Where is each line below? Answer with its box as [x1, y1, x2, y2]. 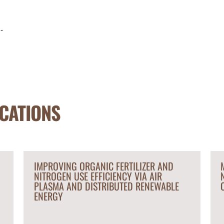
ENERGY [33, 188, 63, 203]
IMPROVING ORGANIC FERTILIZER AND [33, 158, 173, 173]
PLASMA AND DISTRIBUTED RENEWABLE [33, 178, 179, 193]
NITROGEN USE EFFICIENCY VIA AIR [33, 168, 162, 183]
